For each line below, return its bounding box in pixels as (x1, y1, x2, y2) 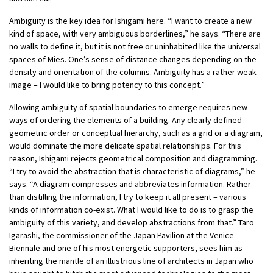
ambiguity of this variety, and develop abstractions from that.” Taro (9, 217, 254, 229)
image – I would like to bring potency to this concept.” (9, 79, 205, 91)
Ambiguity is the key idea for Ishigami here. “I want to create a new (9, 15, 252, 27)
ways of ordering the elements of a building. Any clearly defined (9, 115, 242, 126)
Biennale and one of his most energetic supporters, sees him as (9, 243, 243, 254)
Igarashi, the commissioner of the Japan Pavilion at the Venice (9, 230, 234, 241)
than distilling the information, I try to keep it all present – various (9, 191, 246, 203)
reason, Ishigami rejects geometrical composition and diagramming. (9, 153, 257, 165)
